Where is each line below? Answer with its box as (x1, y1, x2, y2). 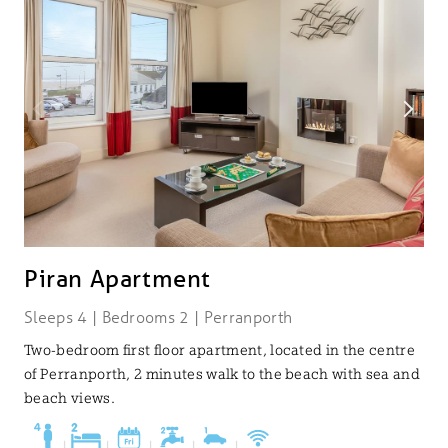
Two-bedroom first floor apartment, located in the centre (24, 342, 415, 359)
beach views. (24, 390, 115, 407)
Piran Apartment (24, 264, 211, 294)
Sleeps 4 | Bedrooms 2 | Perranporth (24, 306, 293, 328)
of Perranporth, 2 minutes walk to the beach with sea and (24, 366, 420, 383)
